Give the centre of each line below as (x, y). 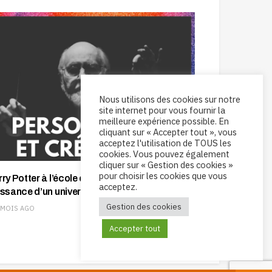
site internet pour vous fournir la (162, 110)
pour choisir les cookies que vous (163, 176)
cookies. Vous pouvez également (164, 154)
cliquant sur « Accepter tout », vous (168, 132)
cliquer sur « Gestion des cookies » (166, 165)
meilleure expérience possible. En (164, 121)
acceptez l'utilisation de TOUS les (165, 143)
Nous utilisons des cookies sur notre (170, 99)
